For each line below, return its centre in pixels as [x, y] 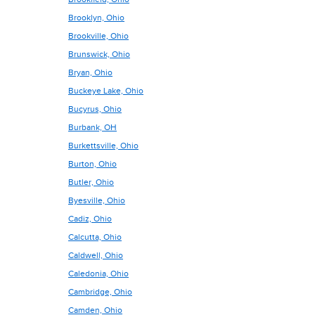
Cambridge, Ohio [100, 292]
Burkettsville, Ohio [103, 146]
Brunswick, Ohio [99, 54]
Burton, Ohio [92, 164]
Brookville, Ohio [98, 36]
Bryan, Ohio [90, 72]
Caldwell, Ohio [96, 255]
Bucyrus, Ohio [95, 109]
